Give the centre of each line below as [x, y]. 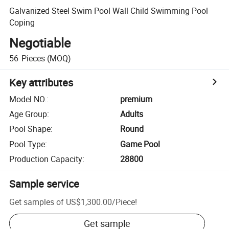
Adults [132, 114]
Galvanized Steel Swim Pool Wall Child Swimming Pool [109, 10]
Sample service [44, 184]
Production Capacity [46, 159]
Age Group [28, 114]
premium [136, 99]
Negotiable [40, 43]
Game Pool [140, 144]
